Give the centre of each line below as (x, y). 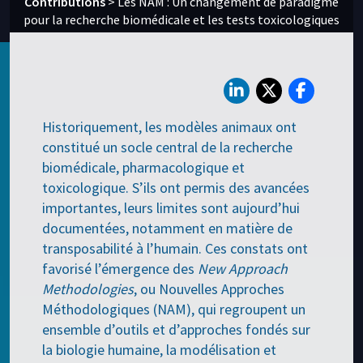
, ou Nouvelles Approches (209, 289)
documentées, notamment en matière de (168, 228)
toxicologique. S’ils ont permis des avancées (176, 188)
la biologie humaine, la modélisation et (160, 350)
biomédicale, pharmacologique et (144, 168)
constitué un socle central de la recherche (168, 147)
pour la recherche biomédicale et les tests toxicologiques (181, 19)
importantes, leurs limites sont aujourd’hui (171, 208)
